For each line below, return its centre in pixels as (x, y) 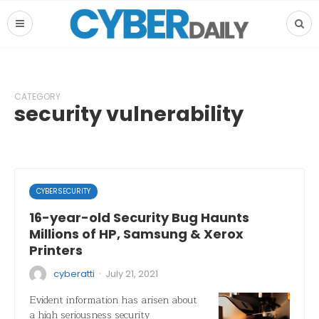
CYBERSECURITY (63, 191)
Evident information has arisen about (113, 300)
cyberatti (74, 274)
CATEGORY (37, 96)
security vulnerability (129, 114)
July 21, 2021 (132, 274)
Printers (56, 250)
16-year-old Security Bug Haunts (139, 218)
